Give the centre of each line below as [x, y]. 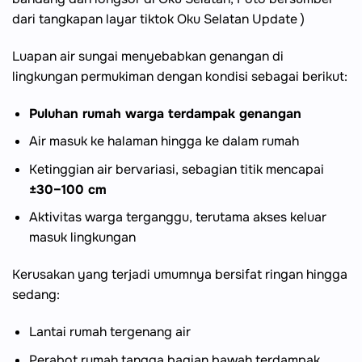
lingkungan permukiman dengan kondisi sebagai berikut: [180, 76]
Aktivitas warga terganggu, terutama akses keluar [177, 217]
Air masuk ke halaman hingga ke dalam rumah [164, 141]
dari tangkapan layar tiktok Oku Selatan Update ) [158, 19]
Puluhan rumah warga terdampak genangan [165, 113]
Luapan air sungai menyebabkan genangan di [148, 56]
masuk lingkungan [82, 238]
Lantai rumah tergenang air [109, 332]
